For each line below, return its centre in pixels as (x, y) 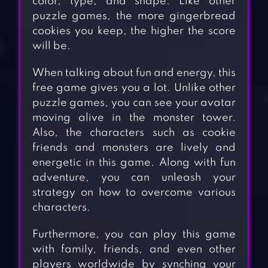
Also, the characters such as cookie (134, 133)
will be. (51, 46)
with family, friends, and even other (134, 250)
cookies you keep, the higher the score (134, 31)
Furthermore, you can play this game (134, 235)
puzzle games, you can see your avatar (134, 103)
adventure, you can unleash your (134, 178)
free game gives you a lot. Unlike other (134, 88)
